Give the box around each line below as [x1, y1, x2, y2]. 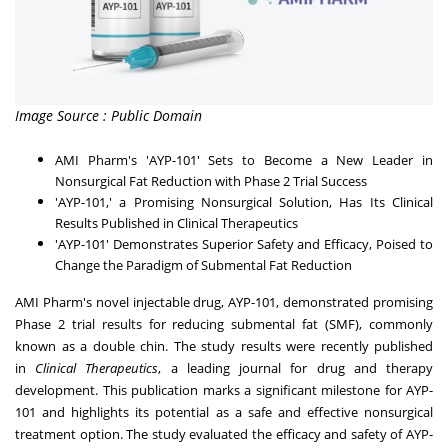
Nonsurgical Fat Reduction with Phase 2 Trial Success [55, 171, 367, 190]
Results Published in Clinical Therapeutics [55, 213, 298, 232]
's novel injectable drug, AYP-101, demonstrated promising [82, 292, 434, 311]
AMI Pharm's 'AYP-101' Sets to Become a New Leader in [55, 150, 433, 169]
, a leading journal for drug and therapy [158, 358, 434, 377]
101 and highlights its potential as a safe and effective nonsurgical [15, 402, 433, 421]
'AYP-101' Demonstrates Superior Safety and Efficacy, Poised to [55, 234, 433, 253]
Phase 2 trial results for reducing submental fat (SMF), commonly [15, 314, 433, 333]
